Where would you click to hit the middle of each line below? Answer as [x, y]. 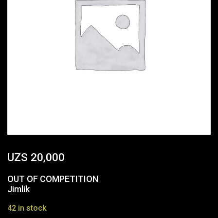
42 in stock [27, 208]
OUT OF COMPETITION [53, 179]
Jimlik [18, 189]
